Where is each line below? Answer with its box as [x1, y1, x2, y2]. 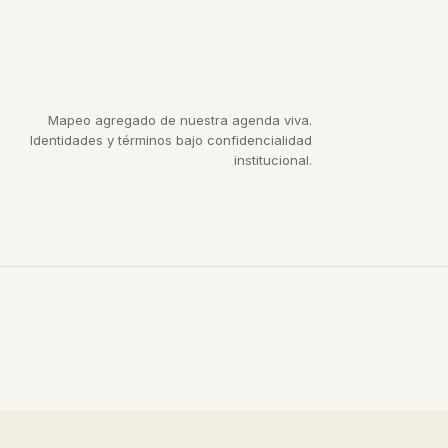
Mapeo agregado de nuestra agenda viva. [48, 112, 312, 128]
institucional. [234, 152, 312, 168]
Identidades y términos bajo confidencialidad [30, 132, 312, 148]
